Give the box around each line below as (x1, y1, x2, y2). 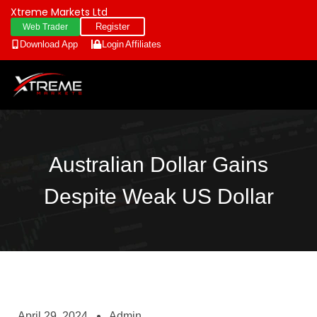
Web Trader (23, 22, 68, 32)
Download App (20, 39, 78, 50)
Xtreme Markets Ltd (11, 5, 108, 19)
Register (96, 21, 129, 32)
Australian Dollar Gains (49, 153, 268, 177)
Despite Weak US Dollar (43, 185, 274, 209)
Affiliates (125, 39, 161, 50)
